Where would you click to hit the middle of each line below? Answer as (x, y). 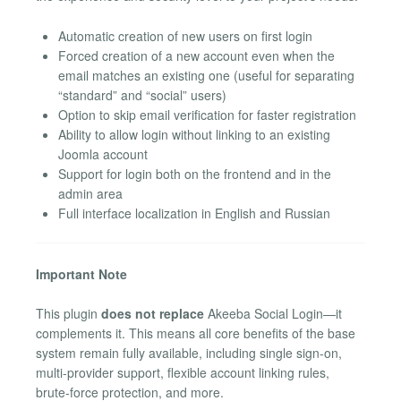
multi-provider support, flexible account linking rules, (183, 373)
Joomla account (103, 154)
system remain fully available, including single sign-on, (189, 353)
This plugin (68, 314)
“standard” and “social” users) (142, 94)
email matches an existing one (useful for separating (206, 75)
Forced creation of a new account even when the (196, 55)
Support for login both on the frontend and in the (195, 173)
